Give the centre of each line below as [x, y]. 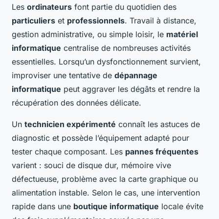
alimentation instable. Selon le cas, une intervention [106, 192]
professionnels [96, 20]
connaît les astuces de [158, 124]
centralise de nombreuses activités [126, 48]
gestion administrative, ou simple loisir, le [89, 34]
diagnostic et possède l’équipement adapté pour [100, 138]
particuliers [33, 20]
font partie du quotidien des [124, 7]
